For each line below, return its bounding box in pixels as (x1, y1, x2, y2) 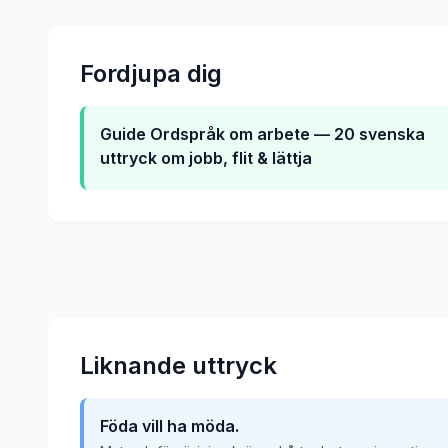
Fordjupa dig (80, 59, 222, 88)
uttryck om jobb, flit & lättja (100, 148, 312, 168)
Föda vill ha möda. (100, 416, 239, 436)
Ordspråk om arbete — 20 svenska (150, 124, 425, 144)
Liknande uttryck (80, 351, 277, 380)
